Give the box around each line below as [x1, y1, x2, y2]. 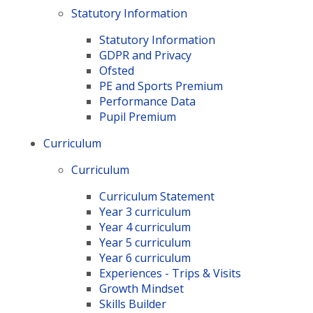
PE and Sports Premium [99, 78, 224, 94]
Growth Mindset [99, 281, 184, 296]
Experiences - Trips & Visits [99, 265, 242, 281]
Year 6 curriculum [99, 250, 191, 265]
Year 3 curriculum [99, 204, 191, 219]
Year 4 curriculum [99, 219, 191, 235]
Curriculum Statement [99, 189, 215, 204]
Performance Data [99, 94, 196, 109]
